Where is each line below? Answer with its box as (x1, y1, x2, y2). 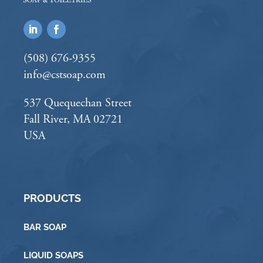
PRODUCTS (23, 192, 81, 205)
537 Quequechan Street (23, 96, 131, 111)
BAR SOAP (23, 222, 66, 232)
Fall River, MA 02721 (23, 112, 123, 127)
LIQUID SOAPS (23, 250, 83, 261)
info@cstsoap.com (23, 68, 106, 83)
